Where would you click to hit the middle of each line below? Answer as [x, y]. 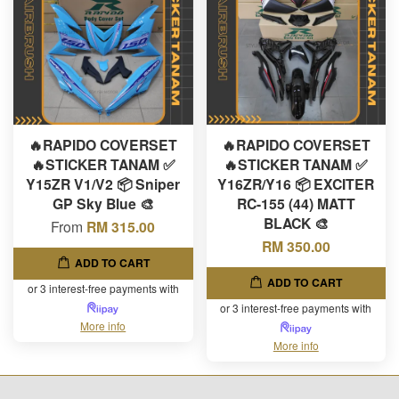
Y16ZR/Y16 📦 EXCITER [296, 183]
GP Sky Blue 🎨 [103, 203]
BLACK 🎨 [296, 223]
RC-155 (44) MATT [296, 203]
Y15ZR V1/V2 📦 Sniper [103, 183]
